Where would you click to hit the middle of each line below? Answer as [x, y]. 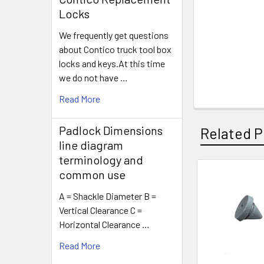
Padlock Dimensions [111, 130]
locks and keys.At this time [112, 63]
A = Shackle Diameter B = [108, 196]
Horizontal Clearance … [104, 224]
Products [223, 207]
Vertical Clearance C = [100, 210]
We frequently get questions [114, 35]
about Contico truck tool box [115, 49]
